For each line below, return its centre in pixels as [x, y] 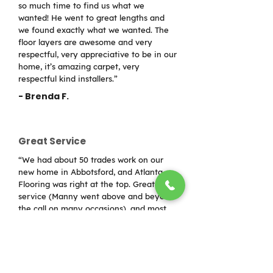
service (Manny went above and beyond [96, 196]
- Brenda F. [44, 96]
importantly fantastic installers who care [96, 221]
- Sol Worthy [47, 263]
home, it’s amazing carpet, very [79, 66]
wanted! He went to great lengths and [91, 18]
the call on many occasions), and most [92, 208]
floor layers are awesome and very [85, 42]
